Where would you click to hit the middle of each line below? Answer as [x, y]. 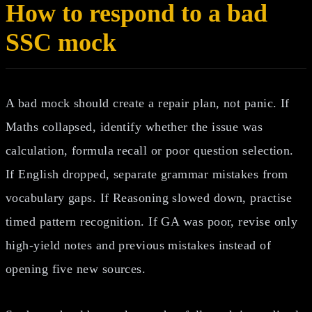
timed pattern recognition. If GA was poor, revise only [152, 221]
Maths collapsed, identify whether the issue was [134, 126]
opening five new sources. [76, 268]
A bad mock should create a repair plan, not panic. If [148, 103]
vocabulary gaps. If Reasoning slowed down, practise [149, 197]
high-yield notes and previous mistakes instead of [139, 245]
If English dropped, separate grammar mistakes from [147, 174]
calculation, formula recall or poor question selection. [150, 150]
